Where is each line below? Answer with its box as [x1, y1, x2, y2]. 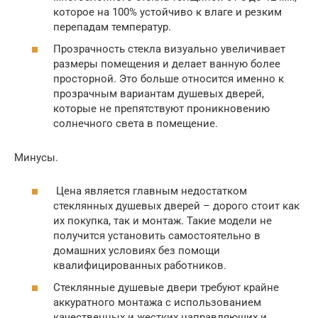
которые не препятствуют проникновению [53, 102, 270, 116]
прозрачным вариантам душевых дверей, [53, 87, 264, 101]
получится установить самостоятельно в [53, 229, 261, 242]
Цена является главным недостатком [53, 184, 247, 197]
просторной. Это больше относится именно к [53, 72, 284, 86]
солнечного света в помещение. [53, 117, 218, 131]
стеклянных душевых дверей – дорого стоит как [53, 199, 300, 212]
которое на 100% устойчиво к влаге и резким [53, 5, 282, 18]
